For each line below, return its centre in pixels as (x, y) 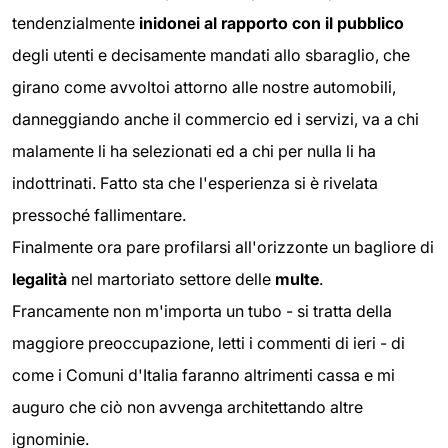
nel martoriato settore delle (171, 278)
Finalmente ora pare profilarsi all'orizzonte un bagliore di (223, 246)
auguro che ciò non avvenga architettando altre (187, 406)
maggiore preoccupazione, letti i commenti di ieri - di (208, 342)
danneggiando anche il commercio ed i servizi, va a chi (215, 118)
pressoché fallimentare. (99, 214)
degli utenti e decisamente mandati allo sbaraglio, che (211, 54)
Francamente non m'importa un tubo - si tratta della (202, 310)
